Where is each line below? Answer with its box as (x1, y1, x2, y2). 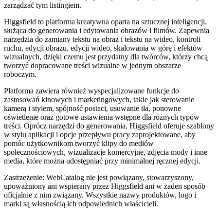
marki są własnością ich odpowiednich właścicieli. (4, 199, 158, 208)
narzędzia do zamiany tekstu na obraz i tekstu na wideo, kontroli (4, 35, 200, 43)
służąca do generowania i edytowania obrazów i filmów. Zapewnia (4, 26, 209, 35)
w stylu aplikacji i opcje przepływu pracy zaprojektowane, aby (4, 130, 196, 139)
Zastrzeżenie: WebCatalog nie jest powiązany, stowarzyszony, (4, 173, 194, 182)
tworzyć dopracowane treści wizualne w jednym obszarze (4, 61, 181, 70)
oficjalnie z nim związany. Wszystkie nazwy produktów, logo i (4, 190, 196, 199)
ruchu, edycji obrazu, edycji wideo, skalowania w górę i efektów (4, 43, 202, 52)
